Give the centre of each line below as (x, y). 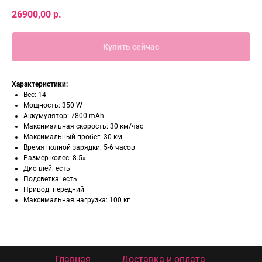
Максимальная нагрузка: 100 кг (77, 200)
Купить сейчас (131, 47)
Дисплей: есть (47, 169)
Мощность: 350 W (53, 106)
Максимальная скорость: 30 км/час (83, 127)
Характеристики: (40, 85)
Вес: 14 (35, 95)
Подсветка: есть (50, 179)
